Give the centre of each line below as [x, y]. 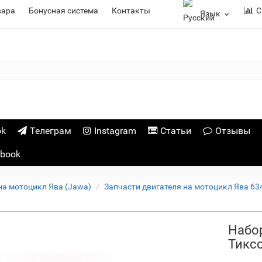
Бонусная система [64, 11]
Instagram [115, 131]
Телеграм [50, 131]
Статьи [175, 131]
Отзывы [232, 131]
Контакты [131, 11]
